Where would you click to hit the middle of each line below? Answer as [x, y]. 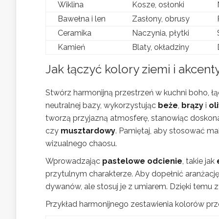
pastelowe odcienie [142, 161]
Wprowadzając [74, 161]
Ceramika [75, 33]
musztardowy [88, 131]
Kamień [71, 47]
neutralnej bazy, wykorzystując [102, 105]
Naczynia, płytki [161, 33]
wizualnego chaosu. [81, 143]
